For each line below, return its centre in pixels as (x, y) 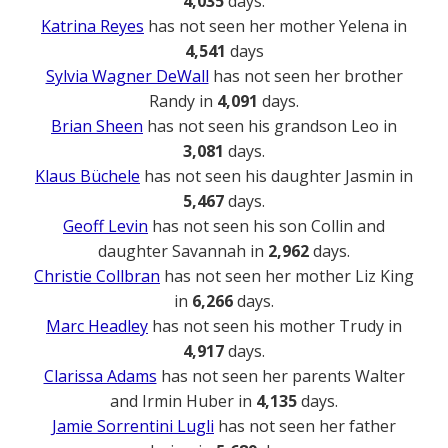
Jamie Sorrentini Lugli (133, 426)
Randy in (183, 101)
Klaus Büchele (87, 176)
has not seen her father (305, 426)
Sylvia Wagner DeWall (127, 76)
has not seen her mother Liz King (287, 276)
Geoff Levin (105, 226)
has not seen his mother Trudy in (275, 326)
